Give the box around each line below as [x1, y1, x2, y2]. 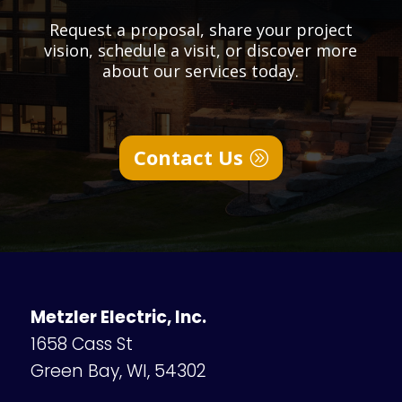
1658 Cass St [30, 331, 133, 356]
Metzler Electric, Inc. [30, 304, 206, 329]
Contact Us [133, 144, 243, 171]
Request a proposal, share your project [48, 18, 353, 40]
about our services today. [102, 59, 300, 82]
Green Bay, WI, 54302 [30, 358, 206, 383]
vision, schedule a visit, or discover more [44, 39, 358, 61]
